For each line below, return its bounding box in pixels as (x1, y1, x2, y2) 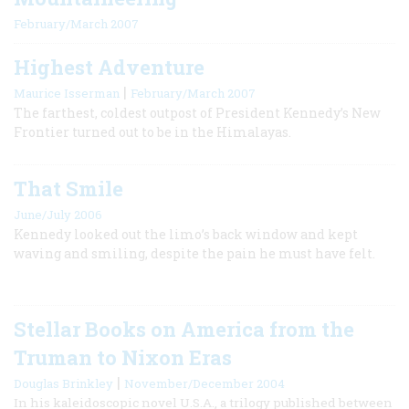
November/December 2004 (124, 374, 285, 392)
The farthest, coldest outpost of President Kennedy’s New (14, 103, 381, 121)
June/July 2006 (14, 205, 102, 223)
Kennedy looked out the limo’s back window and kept (14, 225, 358, 243)
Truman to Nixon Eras (14, 343, 232, 371)
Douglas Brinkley (14, 374, 113, 392)
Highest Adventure (14, 53, 204, 80)
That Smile (14, 174, 123, 202)
